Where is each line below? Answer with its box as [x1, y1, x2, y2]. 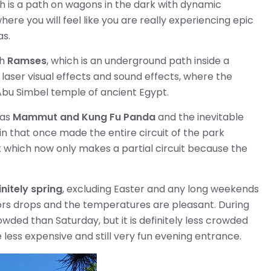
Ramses [7, 54, 47, 68]
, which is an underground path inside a [47, 54, 229, 68]
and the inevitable [155, 110, 244, 124]
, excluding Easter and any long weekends [62, 182, 259, 196]
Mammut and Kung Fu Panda [13, 110, 155, 124]
